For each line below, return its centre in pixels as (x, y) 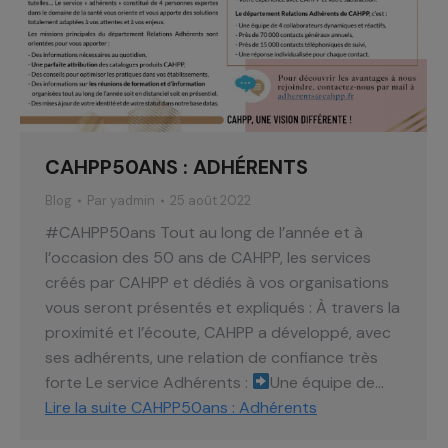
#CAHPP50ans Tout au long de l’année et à (204, 232)
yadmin (132, 200)
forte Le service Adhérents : (148, 382)
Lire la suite (86, 407)
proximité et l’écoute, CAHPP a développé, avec (218, 332)
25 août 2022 (210, 200)
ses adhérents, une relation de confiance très (211, 357)
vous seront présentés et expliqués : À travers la (222, 307)
